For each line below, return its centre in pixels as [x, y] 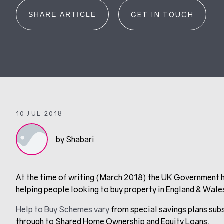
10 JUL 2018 [40, 114]
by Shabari [75, 140]
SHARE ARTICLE [62, 14]
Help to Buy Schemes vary [63, 210]
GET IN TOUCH [162, 14]
